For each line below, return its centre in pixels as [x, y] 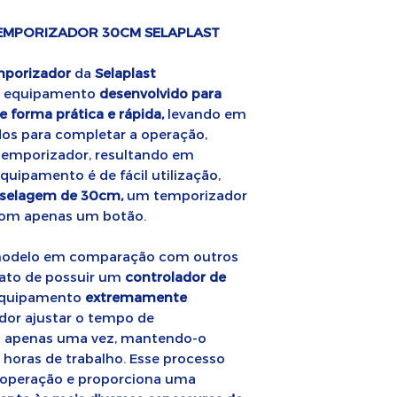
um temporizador [185, 195]
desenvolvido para [160, 93]
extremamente [136, 297]
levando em [205, 113]
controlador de [175, 276]
